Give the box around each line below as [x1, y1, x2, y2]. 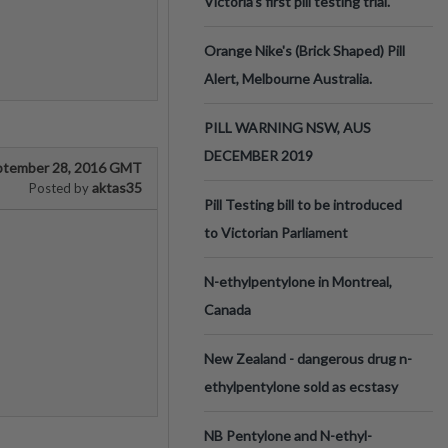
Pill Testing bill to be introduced [204, 196, 402, 213]
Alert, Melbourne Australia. [204, 70, 372, 87]
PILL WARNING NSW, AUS [204, 119, 371, 136]
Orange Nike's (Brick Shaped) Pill [204, 42, 405, 59]
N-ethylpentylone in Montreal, [204, 273, 392, 290]
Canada [204, 301, 251, 318]
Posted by [29, 180, 89, 196]
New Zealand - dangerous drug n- [204, 350, 412, 367]
